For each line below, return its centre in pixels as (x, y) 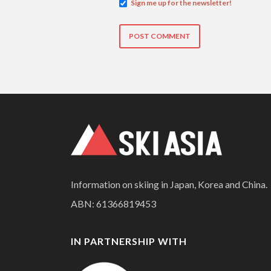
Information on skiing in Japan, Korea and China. (169, 184)
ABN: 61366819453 (113, 203)
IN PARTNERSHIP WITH (129, 241)
